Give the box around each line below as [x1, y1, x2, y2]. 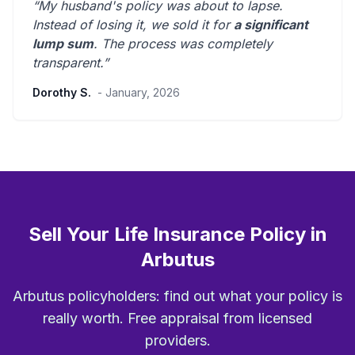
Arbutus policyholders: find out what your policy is [13, 288, 342, 305]
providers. [144, 332, 211, 349]
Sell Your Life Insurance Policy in [28, 223, 327, 246]
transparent [32, 55, 100, 71]
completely [207, 36, 273, 52]
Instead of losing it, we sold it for [32, 17, 234, 33]
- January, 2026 [97, 86, 180, 100]
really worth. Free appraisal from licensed [43, 310, 312, 327]
